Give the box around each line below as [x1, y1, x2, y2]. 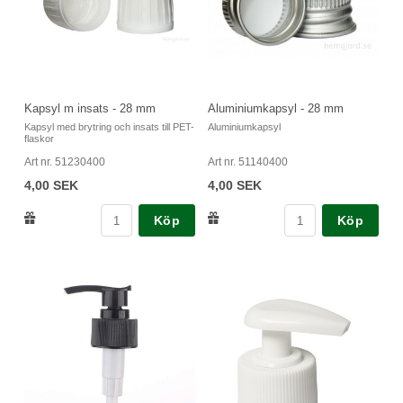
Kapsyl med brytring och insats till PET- [24, 121, 194, 133]
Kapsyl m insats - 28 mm [24, 102, 156, 116]
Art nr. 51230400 [24, 156, 105, 169]
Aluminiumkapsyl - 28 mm [208, 102, 344, 116]
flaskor [24, 133, 54, 145]
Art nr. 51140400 [208, 156, 288, 169]
